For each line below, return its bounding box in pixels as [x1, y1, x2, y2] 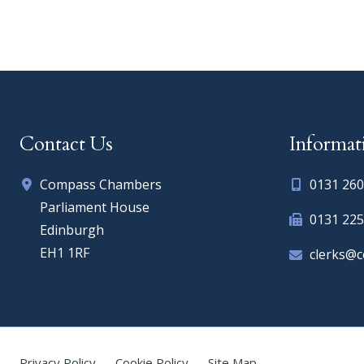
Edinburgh [40, 221, 104, 240]
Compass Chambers [40, 175, 162, 194]
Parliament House [40, 198, 149, 217]
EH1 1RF [40, 244, 89, 262]
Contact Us [19, 131, 113, 158]
